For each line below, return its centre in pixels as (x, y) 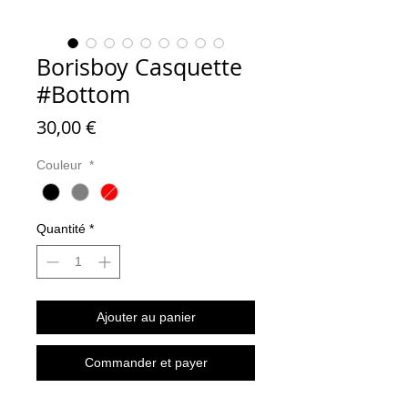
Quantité (61, 228)
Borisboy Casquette (139, 66)
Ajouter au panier (146, 316)
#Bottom (83, 94)
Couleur (61, 164)
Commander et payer (146, 362)
